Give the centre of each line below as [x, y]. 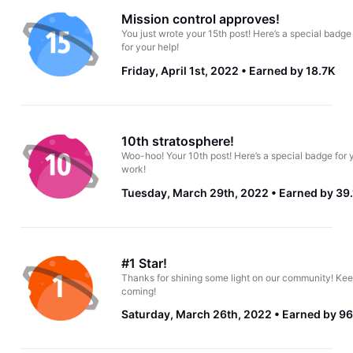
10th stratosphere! [177, 141]
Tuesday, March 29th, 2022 [195, 192]
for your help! [150, 47]
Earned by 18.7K [292, 71]
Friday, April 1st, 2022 [180, 71]
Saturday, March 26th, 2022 [196, 314]
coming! [138, 291]
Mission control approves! [200, 19]
